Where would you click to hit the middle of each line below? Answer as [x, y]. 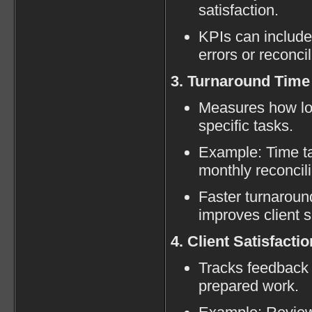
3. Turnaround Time [240, 81]
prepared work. [249, 286]
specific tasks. [246, 125]
